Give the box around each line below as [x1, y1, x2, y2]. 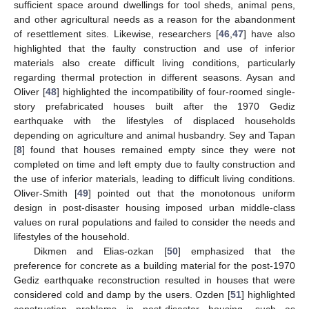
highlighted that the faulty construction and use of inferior [14, 43, 295, 54]
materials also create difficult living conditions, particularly [14, 57, 295, 69]
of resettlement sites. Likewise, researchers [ [14, 28, 219, 40]
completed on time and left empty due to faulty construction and [14, 159, 295, 170]
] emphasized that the [178, 246, 295, 257]
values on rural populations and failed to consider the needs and [14, 217, 295, 228]
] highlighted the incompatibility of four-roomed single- [57, 86, 296, 98]
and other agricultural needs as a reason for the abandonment [14, 14, 295, 26]
